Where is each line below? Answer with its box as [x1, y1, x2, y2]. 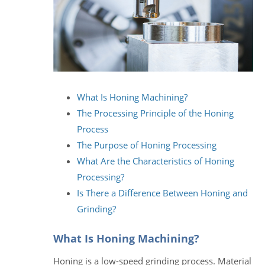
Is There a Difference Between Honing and [77, 186, 248, 199]
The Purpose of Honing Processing [77, 138, 216, 151]
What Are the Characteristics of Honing [77, 154, 234, 167]
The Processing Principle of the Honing [77, 106, 234, 119]
